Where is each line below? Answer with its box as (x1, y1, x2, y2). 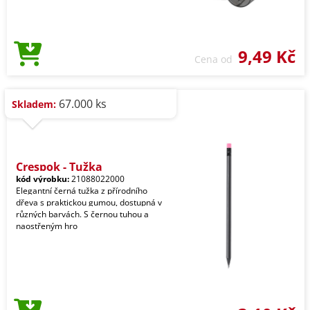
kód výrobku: (16, 173, 69, 185)
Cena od (194, 53, 238, 66)
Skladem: (12, 98, 56, 111)
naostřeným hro (16, 220, 77, 232)
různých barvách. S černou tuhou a (16, 208, 149, 220)
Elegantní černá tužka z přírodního (16, 185, 147, 197)
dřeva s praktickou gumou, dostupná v (16, 197, 162, 208)
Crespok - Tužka (16, 159, 102, 174)
